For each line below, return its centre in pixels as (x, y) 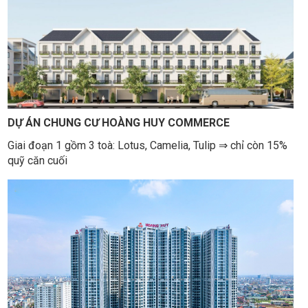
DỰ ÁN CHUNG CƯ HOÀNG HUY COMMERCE (120, 123)
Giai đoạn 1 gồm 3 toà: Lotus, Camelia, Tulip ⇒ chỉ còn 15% (147, 145)
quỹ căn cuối (38, 160)
